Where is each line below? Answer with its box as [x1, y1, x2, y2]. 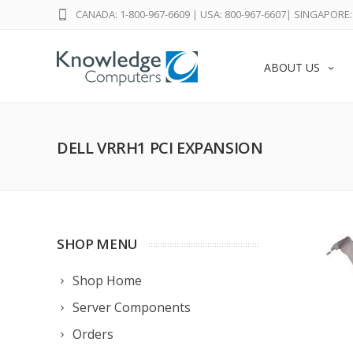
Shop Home [72, 272, 142, 289]
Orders [72, 325, 113, 343]
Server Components [72, 299, 191, 316]
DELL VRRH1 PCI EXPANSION [57, 137, 263, 158]
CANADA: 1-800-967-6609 [76, 7, 190, 21]
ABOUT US [264, 60, 320, 75]
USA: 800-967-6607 [200, 7, 286, 21]
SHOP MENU [57, 235, 138, 253]
